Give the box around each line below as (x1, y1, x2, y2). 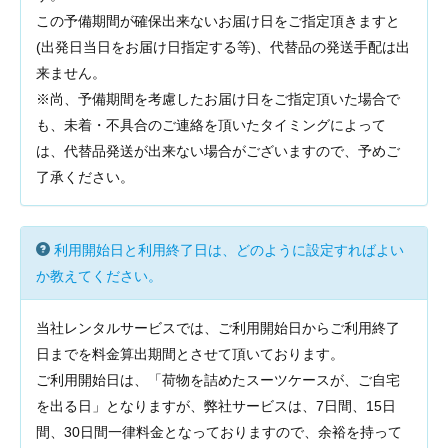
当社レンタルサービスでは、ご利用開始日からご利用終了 (36, 320, 400, 336)
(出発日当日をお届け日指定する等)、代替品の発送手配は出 (36, 39, 410, 55)
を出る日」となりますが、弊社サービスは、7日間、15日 (36, 398, 396, 414)
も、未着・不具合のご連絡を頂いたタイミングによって (36, 117, 386, 133)
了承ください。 (36, 169, 134, 185)
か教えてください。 (36, 268, 162, 284)
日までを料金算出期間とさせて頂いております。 (36, 346, 344, 362)
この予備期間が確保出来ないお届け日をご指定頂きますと (36, 13, 400, 29)
